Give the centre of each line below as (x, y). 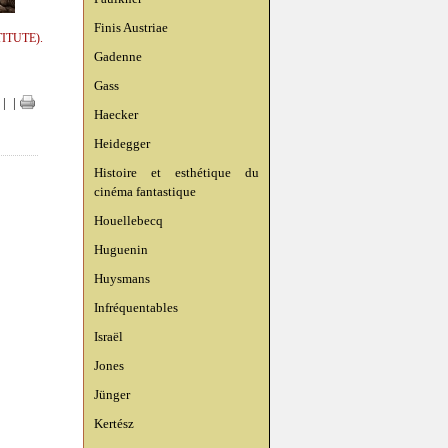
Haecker (116, 114)
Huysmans (122, 278)
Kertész (114, 423)
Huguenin (121, 249)
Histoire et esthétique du (176, 172)
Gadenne (118, 56)
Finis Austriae (131, 27)
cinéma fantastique (145, 191)
